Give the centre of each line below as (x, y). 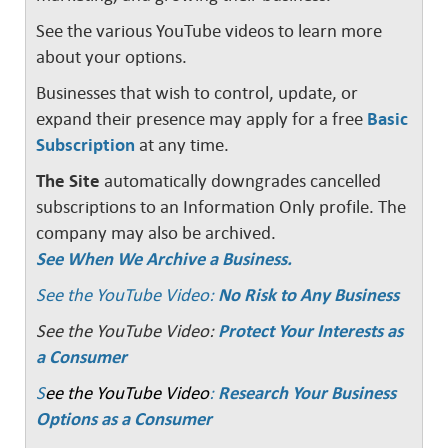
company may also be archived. (156, 233)
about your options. (111, 57)
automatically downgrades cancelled (240, 181)
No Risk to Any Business (308, 295)
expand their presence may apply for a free (201, 119)
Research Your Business (307, 393)
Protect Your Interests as (310, 331)
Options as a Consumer (124, 419)
